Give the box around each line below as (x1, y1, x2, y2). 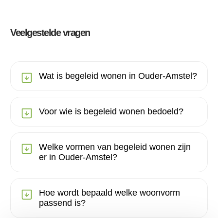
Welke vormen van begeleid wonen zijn (39, 142, 191, 152)
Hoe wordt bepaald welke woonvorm (39, 187, 180, 198)
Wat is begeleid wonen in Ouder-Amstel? (39, 71, 197, 81)
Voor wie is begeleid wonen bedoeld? (39, 106, 183, 116)
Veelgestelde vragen (10, 27, 90, 38)
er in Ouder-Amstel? (39, 152, 117, 162)
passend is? (39, 198, 86, 208)
